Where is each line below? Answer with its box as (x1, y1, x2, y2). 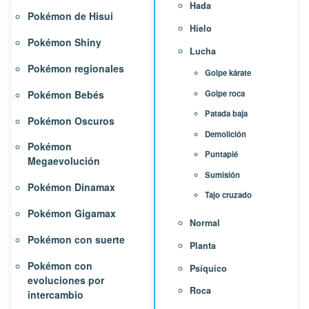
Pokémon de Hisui (28, 9, 114, 23)
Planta (190, 239, 216, 252)
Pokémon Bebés (28, 87, 105, 101)
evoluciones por (28, 272, 105, 287)
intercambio (28, 287, 84, 301)
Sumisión (205, 168, 240, 180)
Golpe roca (205, 87, 245, 99)
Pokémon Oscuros (28, 113, 115, 128)
